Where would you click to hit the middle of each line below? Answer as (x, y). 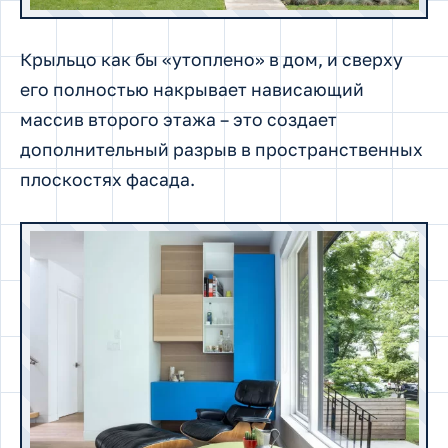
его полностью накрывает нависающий (192, 90)
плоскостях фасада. (107, 180)
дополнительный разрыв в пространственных (221, 150)
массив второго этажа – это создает (178, 120)
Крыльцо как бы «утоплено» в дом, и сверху (211, 60)
